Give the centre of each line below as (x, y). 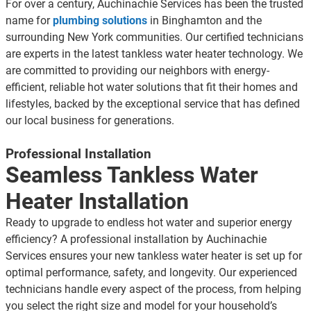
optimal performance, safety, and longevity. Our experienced (151, 273)
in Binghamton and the (204, 21)
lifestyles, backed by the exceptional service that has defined (153, 104)
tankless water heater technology (200, 54)
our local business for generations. (90, 121)
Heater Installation (97, 202)
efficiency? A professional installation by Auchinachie (136, 239)
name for (28, 21)
